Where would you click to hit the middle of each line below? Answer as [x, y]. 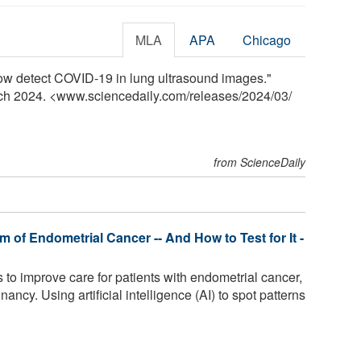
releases [214, 95]
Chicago [267, 39]
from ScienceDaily [260, 162]
